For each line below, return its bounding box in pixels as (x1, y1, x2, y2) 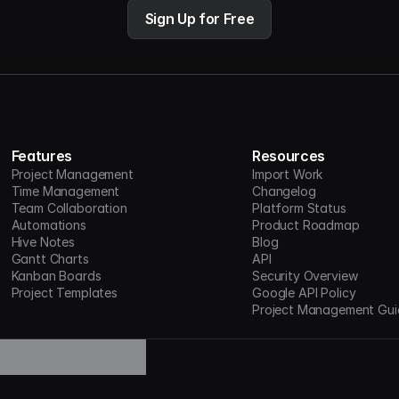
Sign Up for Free (144, 10, 255, 28)
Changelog (252, 183, 316, 199)
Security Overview (252, 268, 359, 283)
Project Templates (11, 285, 118, 300)
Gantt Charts (11, 251, 89, 266)
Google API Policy (252, 285, 356, 300)
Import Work (252, 167, 323, 182)
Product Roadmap (252, 217, 360, 232)
